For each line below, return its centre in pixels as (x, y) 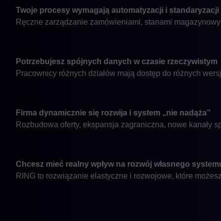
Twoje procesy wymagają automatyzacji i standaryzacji (117, 10)
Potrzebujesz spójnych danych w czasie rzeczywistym (117, 62)
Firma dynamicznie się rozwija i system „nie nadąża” (113, 113)
